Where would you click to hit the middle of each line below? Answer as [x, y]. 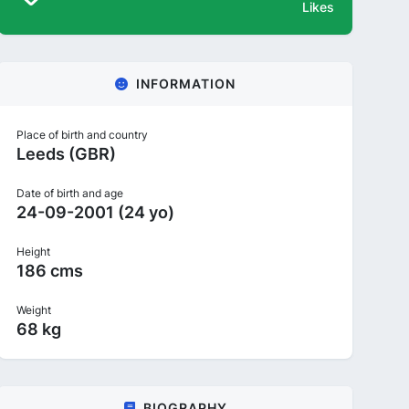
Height [33, 252]
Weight [34, 310]
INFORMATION [186, 84]
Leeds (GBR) [66, 154]
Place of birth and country [82, 135]
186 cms [50, 271]
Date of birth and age [70, 193]
